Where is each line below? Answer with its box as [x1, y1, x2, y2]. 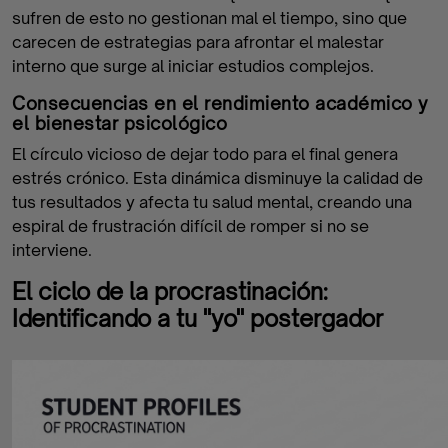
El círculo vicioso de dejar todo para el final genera [12, 144, 398, 164]
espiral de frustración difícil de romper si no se [12, 216, 369, 236]
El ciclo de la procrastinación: [12, 277, 328, 305]
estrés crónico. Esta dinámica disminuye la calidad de [12, 168, 423, 188]
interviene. [12, 240, 92, 260]
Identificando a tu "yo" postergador [12, 304, 383, 332]
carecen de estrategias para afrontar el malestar [12, 32, 384, 52]
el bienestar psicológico [12, 113, 227, 134]
